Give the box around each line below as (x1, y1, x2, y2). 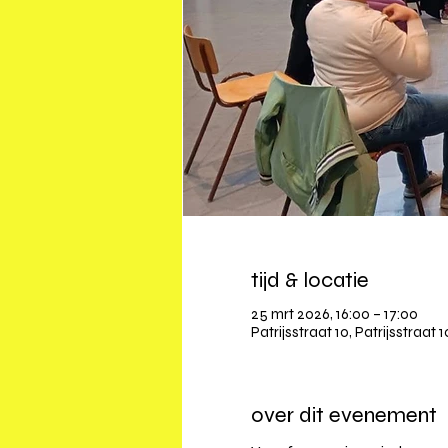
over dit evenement (250, 402, 437, 429)
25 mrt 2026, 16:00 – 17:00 (250, 305, 418, 324)
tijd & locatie (250, 267, 369, 294)
